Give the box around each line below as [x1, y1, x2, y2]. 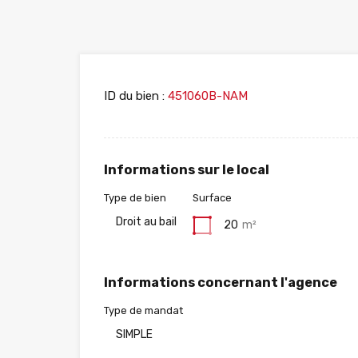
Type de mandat [104, 304, 183, 317]
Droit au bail [116, 215, 177, 229]
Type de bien [104, 192, 166, 205]
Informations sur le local [104, 162, 269, 178]
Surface [193, 192, 232, 205]
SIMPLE [116, 328, 153, 342]
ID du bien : [104, 89, 165, 104]
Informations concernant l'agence [104, 275, 337, 291]
